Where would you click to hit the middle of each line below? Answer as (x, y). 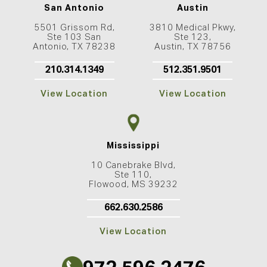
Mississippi (133, 146)
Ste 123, (193, 38)
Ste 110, (133, 175)
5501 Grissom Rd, (74, 28)
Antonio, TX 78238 (74, 47)
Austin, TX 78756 (193, 47)
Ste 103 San (74, 38)
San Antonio (74, 9)
